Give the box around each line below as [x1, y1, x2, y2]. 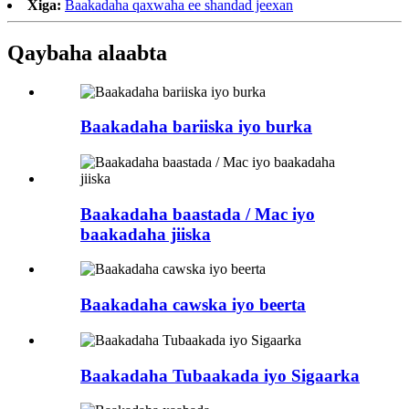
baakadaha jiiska [80, 224, 211, 244]
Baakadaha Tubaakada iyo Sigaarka [80, 365, 360, 385]
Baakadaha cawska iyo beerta [80, 295, 306, 315]
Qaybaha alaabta [7, 40, 167, 65]
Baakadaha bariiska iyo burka [80, 117, 312, 137]
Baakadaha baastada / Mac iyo [80, 204, 315, 224]
